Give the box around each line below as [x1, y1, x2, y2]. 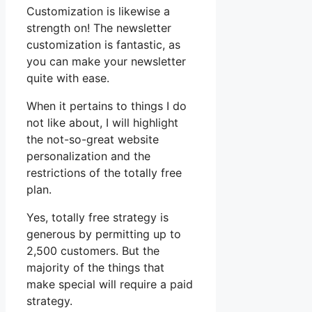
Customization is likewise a [26, 4, 170, 19]
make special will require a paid [26, 277, 193, 292]
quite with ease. [26, 71, 109, 86]
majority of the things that [26, 260, 164, 275]
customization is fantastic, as [26, 38, 180, 52]
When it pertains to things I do [26, 99, 187, 114]
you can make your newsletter [26, 54, 186, 69]
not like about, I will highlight [26, 116, 178, 130]
